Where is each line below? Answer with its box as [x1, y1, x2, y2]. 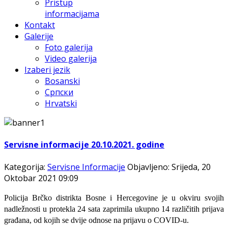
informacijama [45, 8, 99, 19]
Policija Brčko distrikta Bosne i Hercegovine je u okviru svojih [4, 193, 224, 202]
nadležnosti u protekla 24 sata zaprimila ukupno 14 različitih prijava [4, 204, 224, 213]
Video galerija [45, 53, 97, 64]
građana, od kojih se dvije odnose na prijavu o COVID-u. [4, 215, 189, 224]
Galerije [24, 31, 53, 42]
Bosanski [45, 75, 80, 87]
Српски [45, 87, 73, 98]
